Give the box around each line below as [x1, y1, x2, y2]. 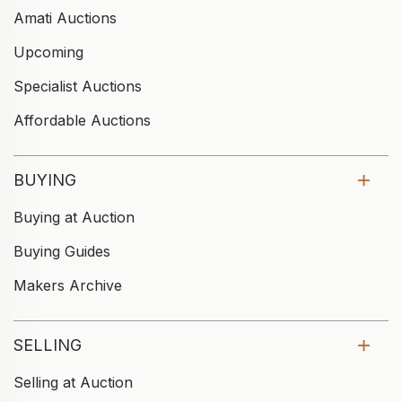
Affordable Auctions [13, 111, 151, 130]
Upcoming [13, 43, 83, 62]
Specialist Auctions [13, 77, 142, 96]
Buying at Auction [13, 208, 135, 227]
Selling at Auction [13, 373, 133, 392]
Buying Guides [13, 242, 110, 261]
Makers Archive [13, 276, 122, 295]
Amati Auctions [13, 9, 117, 28]
